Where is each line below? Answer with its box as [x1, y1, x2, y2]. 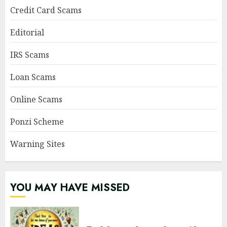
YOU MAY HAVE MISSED [10, 180, 130, 195]
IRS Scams [10, 49, 49, 60]
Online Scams [10, 93, 62, 105]
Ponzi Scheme [10, 116, 64, 127]
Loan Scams [10, 71, 56, 83]
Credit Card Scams [10, 4, 82, 16]
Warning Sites [10, 138, 65, 149]
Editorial [10, 26, 44, 38]
